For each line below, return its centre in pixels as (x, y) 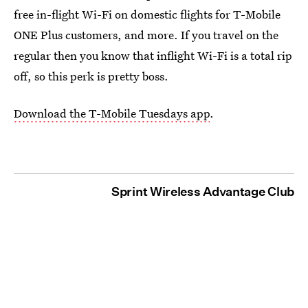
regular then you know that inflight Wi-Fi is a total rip (153, 55)
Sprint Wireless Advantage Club (203, 191)
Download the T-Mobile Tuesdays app (112, 113)
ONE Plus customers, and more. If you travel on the (146, 34)
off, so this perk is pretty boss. (91, 76)
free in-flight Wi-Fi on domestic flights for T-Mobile (147, 14)
